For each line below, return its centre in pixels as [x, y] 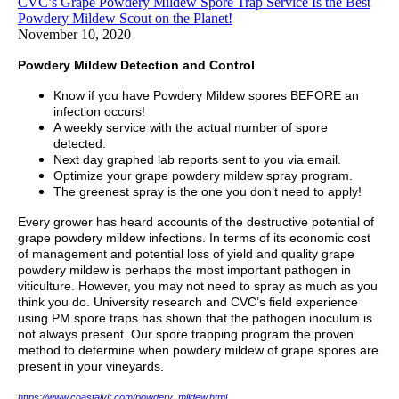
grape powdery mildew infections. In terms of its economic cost [194, 238]
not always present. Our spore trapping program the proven [186, 334]
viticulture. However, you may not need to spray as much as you [198, 286]
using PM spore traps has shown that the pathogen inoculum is [195, 318]
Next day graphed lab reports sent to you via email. [197, 160]
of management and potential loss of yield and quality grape [186, 254]
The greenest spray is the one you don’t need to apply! [208, 192]
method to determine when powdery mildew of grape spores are [198, 350]
